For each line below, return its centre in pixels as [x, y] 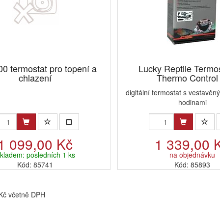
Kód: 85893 [192, 165]
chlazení [35, 78]
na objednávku [192, 155]
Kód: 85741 [35, 165]
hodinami [192, 102]
